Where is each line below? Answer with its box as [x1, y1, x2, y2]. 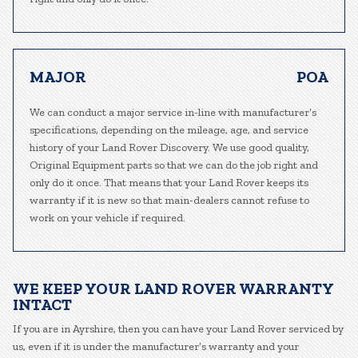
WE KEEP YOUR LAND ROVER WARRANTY [13, 279, 333, 298]
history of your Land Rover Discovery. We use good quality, [30, 141, 309, 154]
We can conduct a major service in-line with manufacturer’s [30, 105, 316, 119]
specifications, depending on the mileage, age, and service [30, 123, 308, 137]
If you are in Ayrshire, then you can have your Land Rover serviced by [13, 322, 344, 336]
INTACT [13, 295, 72, 314]
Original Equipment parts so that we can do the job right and [30, 158, 318, 172]
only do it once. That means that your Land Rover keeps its [30, 176, 308, 189]
